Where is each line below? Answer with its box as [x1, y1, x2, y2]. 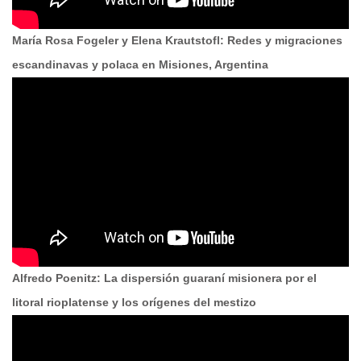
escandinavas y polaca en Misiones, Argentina [12, 59, 268, 72]
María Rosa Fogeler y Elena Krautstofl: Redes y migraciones [12, 35, 342, 48]
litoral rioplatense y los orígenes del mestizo [12, 297, 256, 309]
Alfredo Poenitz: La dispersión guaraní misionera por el [12, 272, 317, 285]
